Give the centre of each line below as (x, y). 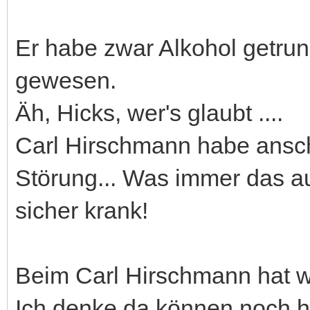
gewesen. (66, 80)
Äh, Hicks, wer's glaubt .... (149, 112)
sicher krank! (82, 210)
